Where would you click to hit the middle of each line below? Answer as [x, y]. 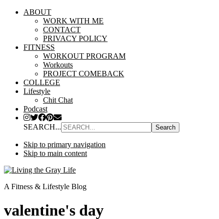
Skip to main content [55, 153]
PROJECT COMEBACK [84, 74]
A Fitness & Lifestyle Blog [45, 186]
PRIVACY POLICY [75, 38]
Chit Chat [58, 100]
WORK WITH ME [73, 21]
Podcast [35, 109]
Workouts [58, 65]
